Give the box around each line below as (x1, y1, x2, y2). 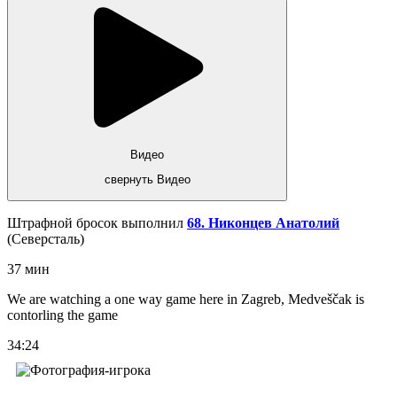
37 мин (7, 261, 50, 276)
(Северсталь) (7, 230, 84, 246)
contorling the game (7, 307, 118, 323)
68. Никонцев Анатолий (187, 214, 339, 230)
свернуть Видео (104, 173, 191, 187)
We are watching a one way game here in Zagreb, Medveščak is (7, 291, 364, 307)
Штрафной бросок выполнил (7, 214, 187, 230)
